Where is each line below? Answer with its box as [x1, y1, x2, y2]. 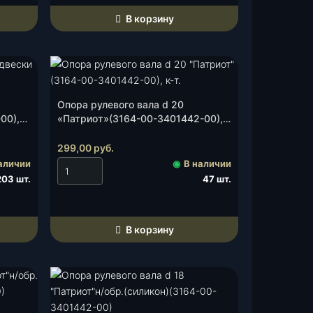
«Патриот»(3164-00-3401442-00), [57, 112, 223, 124]
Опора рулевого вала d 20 [57, 99, 184, 110]
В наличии [184, 158, 231, 169]
